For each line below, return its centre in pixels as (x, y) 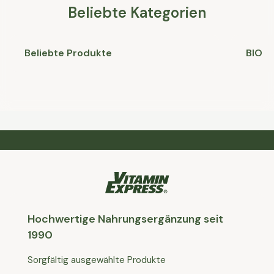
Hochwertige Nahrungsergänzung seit (125, 219)
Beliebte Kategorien (137, 13)
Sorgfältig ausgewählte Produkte (97, 260)
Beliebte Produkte (68, 53)
